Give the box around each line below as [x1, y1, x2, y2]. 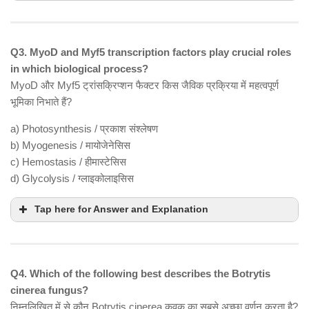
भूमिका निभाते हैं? [10, 96, 72, 108]
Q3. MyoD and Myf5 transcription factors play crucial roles [10, 46, 291, 59]
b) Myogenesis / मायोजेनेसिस [10, 139, 130, 152]
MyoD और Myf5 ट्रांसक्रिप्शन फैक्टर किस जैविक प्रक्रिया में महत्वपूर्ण [10, 79, 279, 92]
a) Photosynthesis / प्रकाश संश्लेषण [10, 123, 158, 135]
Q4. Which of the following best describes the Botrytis [10, 268, 270, 280]
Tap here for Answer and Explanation [34, 204, 208, 215]
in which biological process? [10, 63, 148, 75]
